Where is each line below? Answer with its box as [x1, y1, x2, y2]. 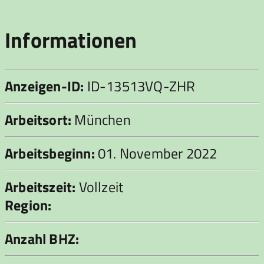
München [71, 108, 131, 130]
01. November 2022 [94, 142, 217, 164]
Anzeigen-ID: [5, 75, 84, 97]
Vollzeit [75, 176, 124, 197]
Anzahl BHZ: [5, 227, 80, 249]
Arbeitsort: [5, 108, 72, 130]
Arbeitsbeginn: [5, 142, 95, 164]
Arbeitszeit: [5, 176, 76, 197]
